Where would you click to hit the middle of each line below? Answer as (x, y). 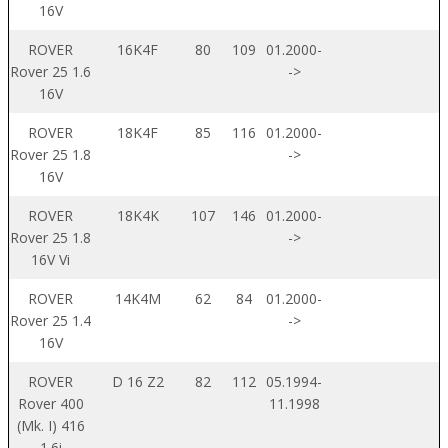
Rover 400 (50, 403)
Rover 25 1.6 (50, 71)
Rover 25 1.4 (50, 320)
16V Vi (50, 259)
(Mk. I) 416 (50, 425)
